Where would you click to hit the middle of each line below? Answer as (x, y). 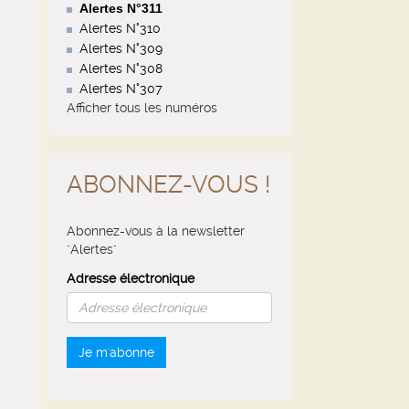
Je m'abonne (116, 352)
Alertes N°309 (121, 48)
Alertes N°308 (121, 68)
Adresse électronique (131, 278)
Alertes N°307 (121, 89)
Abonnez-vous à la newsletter (156, 231)
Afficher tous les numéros (142, 108)
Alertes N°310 (120, 28)
